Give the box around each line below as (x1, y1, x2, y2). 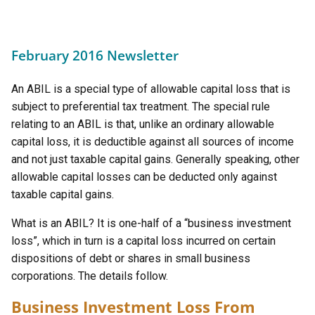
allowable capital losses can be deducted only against (11, 170, 277, 184)
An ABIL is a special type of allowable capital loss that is (11, 82, 290, 96)
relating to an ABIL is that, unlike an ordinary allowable (11, 117, 274, 131)
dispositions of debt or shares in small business (11, 252, 250, 265)
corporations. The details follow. (11, 269, 168, 283)
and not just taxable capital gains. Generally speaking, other (11, 153, 300, 166)
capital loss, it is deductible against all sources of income (11, 135, 294, 148)
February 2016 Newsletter (11, 46, 179, 65)
